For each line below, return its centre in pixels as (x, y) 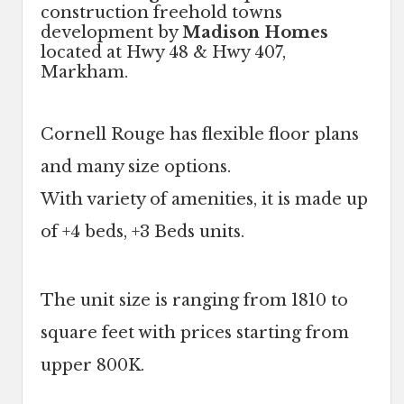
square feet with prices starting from (195, 333)
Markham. (84, 73)
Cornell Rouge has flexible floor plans (200, 135)
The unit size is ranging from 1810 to (194, 301)
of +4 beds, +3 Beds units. (142, 232)
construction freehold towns (161, 13)
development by (111, 33)
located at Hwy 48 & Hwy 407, (163, 53)
